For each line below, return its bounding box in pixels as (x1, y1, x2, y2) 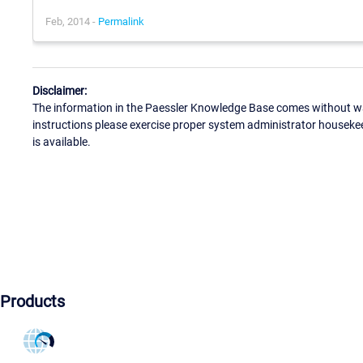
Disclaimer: (32, 84, 87, 98)
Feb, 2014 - (45, 15, 98, 28)
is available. (32, 135, 91, 149)
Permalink (98, 15, 144, 28)
